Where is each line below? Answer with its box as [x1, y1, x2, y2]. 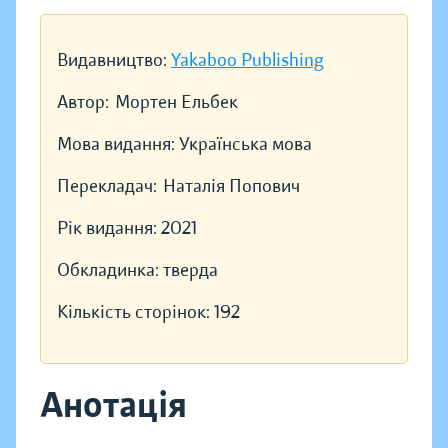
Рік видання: [57, 217, 161, 240]
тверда [163, 259, 218, 282]
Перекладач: [57, 175, 157, 198]
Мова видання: [57, 133, 179, 156]
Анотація [40, 383, 187, 428]
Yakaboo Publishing [171, 49, 324, 72]
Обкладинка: [57, 259, 163, 282]
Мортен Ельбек [115, 91, 238, 114]
